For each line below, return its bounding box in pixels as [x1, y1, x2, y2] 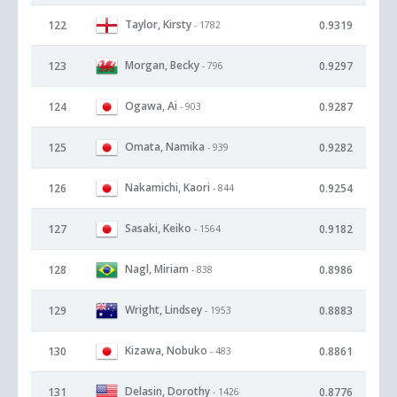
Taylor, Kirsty [125, 16, 191, 32]
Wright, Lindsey [125, 301, 202, 317]
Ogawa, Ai [125, 97, 177, 113]
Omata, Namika [125, 138, 205, 154]
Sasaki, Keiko [125, 220, 191, 236]
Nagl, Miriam [125, 261, 189, 276]
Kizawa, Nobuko [125, 342, 207, 358]
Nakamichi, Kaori [125, 179, 210, 195]
